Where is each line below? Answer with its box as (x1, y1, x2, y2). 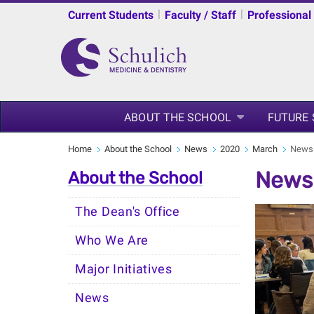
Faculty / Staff (165, 8, 236, 22)
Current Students (68, 8, 153, 22)
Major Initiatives (75, 262, 172, 276)
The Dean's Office (75, 205, 180, 219)
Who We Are (75, 233, 149, 247)
